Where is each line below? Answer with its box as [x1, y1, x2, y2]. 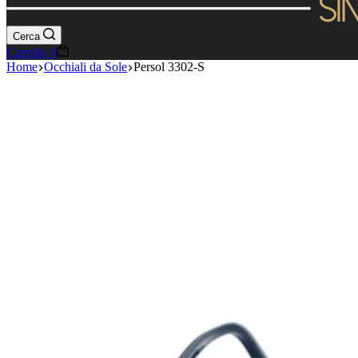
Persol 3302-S [133, 60, 205, 74]
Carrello [6, 46, 47, 59]
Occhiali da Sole [44, 60, 127, 74]
